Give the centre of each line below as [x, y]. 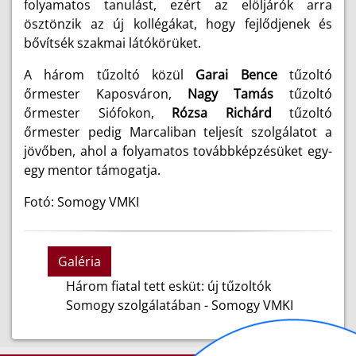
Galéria [79, 261]
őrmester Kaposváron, [106, 94]
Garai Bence [236, 75]
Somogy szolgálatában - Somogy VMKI [179, 305]
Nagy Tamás [230, 94]
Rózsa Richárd [222, 113]
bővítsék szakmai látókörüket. [112, 43]
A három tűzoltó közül [110, 75]
